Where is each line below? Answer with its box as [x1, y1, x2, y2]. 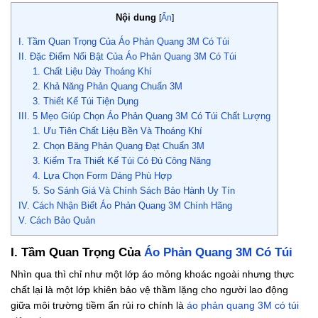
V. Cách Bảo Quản [18, 215, 101, 226]
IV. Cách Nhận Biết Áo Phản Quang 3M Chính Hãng [18, 200, 232, 212]
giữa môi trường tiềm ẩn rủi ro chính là [11, 299, 187, 311]
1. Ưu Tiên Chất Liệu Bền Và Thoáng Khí [32, 126, 202, 137]
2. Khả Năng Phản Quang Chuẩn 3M [32, 81, 185, 92]
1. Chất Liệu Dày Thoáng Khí [32, 66, 155, 77]
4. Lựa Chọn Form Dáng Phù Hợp [32, 170, 175, 182]
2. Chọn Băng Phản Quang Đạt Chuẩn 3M [32, 141, 204, 152]
